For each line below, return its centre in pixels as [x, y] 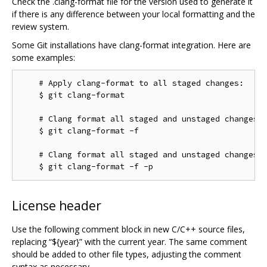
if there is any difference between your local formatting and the [133, 14]
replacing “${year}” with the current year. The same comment [130, 242]
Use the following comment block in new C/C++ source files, [128, 229]
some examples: [44, 58]
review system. [41, 27]
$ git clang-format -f [79, 131]
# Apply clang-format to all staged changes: [132, 83]
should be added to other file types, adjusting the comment [127, 254]
